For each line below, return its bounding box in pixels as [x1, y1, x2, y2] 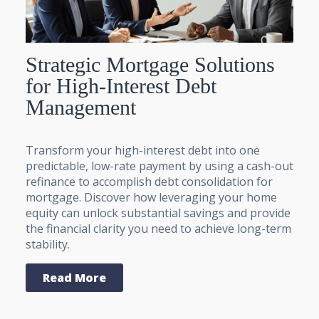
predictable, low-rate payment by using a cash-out [26, 157, 293, 174]
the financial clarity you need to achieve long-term [26, 220, 291, 236]
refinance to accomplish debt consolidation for [26, 173, 273, 189]
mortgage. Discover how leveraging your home [26, 189, 277, 205]
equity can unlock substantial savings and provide [26, 204, 291, 221]
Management [26, 95, 136, 119]
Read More [43, 269, 106, 286]
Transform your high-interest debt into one [26, 142, 260, 158]
